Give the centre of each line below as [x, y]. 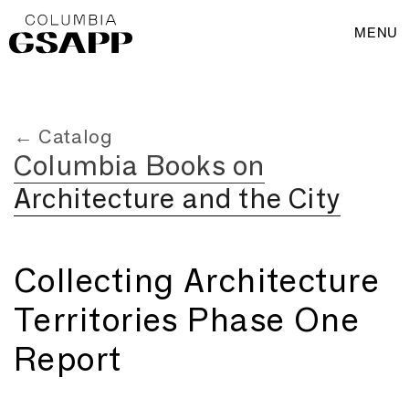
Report [68, 359]
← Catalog [63, 136]
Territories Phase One [187, 320]
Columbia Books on [140, 166]
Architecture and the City [177, 199]
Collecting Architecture [197, 280]
